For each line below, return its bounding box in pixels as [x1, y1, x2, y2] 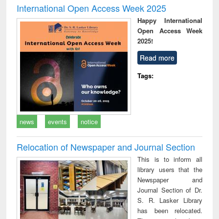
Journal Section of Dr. [137, 185, 202, 195]
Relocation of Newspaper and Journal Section [17, 140, 196, 153]
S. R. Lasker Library [137, 195, 202, 205]
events [48, 116, 67, 126]
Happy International [137, 15, 202, 25]
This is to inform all [137, 154, 202, 164]
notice [81, 116, 98, 126]
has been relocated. [137, 205, 202, 215]
